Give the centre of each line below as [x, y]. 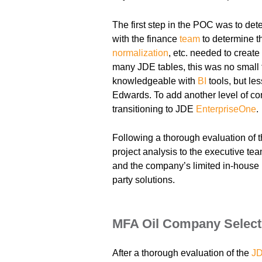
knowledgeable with [155, 81]
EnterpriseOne [226, 109]
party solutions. [144, 180]
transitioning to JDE [154, 109]
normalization [141, 53]
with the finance [146, 39]
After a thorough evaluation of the [182, 253]
